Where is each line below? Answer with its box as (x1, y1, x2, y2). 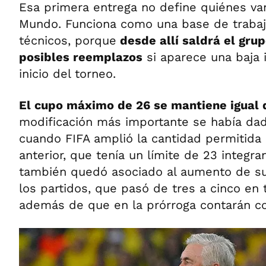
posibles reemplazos (19, 49, 142, 64)
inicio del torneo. (19, 66, 116, 81)
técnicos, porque (19, 33, 116, 47)
